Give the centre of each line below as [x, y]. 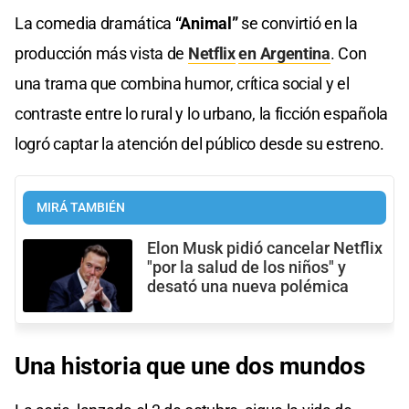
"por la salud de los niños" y [246, 267]
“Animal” [206, 23]
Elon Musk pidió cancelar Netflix [265, 248]
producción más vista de [101, 53]
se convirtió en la [299, 23]
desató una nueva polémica [248, 286]
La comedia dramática [93, 23]
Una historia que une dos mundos [190, 366]
